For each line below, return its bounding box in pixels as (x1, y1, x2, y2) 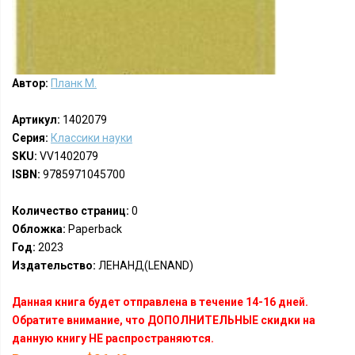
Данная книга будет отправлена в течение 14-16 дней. (12, 296, 308, 308)
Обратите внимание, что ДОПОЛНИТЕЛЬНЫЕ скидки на (12, 314, 315, 326)
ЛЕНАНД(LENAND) (96, 259, 193, 272)
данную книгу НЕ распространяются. (12, 332, 214, 345)
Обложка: (12, 223, 66, 235)
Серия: (12, 132, 48, 144)
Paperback (66, 223, 122, 235)
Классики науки (51, 132, 132, 144)
